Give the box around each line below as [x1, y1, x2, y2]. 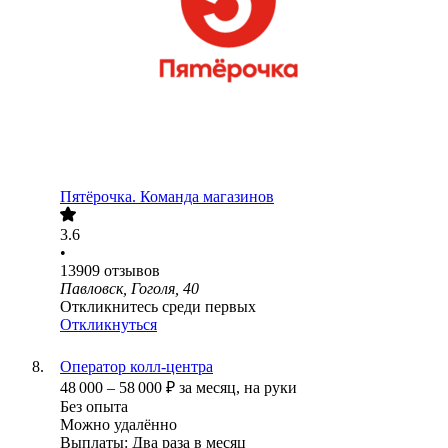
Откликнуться [60, 316, 157, 334]
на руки [244, 379, 297, 397]
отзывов [104, 262, 160, 280]
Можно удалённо [60, 416, 177, 434]
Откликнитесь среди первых [60, 298, 256, 316]
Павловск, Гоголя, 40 [60, 280, 199, 298]
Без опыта [60, 398, 128, 416]
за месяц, [179, 379, 244, 397]
